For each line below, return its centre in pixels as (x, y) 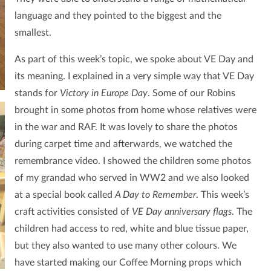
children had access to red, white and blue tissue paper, (131, 229)
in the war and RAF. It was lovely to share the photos (126, 127)
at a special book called (63, 195)
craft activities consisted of (73, 212)
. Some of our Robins (191, 93)
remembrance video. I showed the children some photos (132, 161)
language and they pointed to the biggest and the (118, 16)
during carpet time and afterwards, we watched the (123, 144)
